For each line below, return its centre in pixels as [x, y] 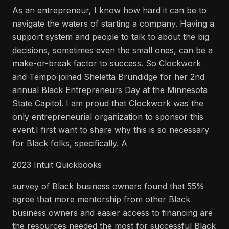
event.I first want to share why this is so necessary [111, 130]
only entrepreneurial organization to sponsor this [108, 117]
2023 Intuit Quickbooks [57, 165]
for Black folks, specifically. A [70, 143]
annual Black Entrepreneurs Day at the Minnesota [110, 90]
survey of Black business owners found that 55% [108, 186]
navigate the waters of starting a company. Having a [113, 24]
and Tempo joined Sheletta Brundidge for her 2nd [108, 77]
